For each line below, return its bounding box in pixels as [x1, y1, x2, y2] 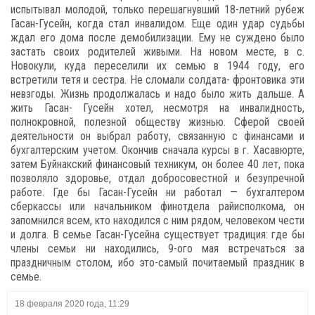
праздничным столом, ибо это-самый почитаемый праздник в [11, 256, 304, 269]
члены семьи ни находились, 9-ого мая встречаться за [11, 242, 304, 255]
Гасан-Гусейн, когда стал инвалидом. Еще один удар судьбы [11, 17, 304, 30]
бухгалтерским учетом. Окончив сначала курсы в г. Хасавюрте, [11, 143, 304, 157]
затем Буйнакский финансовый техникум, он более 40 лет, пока [11, 157, 304, 171]
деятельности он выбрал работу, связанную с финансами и [11, 129, 304, 143]
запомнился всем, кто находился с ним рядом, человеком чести [11, 214, 304, 227]
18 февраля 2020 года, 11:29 [15, 299, 129, 309]
